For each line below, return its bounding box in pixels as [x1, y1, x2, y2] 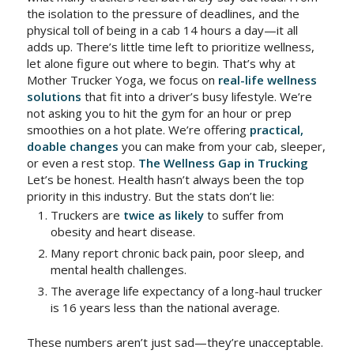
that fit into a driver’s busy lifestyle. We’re [81, 88, 312, 104]
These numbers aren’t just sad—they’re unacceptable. [26, 334, 323, 350]
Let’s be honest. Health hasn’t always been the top [26, 171, 304, 187]
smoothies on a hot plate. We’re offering [26, 122, 250, 137]
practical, [249, 122, 303, 137]
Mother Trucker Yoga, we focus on [26, 72, 218, 88]
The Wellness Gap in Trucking [137, 155, 308, 171]
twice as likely [122, 207, 204, 223]
